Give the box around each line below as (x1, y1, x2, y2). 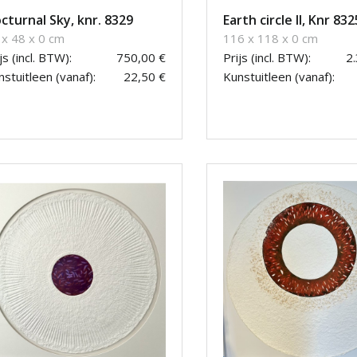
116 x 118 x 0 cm (223, 30, 318, 47)
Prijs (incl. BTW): (223, 49, 311, 66)
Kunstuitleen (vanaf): (223, 69, 335, 85)
